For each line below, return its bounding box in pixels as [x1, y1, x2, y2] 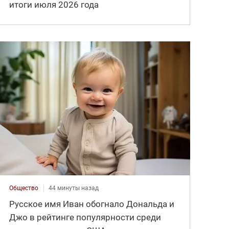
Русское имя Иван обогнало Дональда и [9, 199, 175, 210]
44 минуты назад [49, 185, 99, 192]
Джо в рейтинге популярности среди [9, 212, 162, 223]
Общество [9, 185, 39, 192]
